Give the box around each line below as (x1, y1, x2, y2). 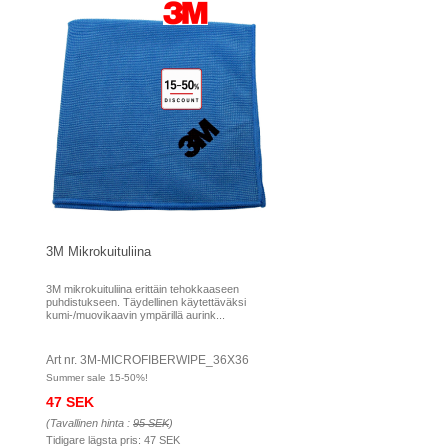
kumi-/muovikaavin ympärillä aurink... (46, 309, 225, 321)
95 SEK (133, 417, 169, 429)
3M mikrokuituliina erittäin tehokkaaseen (46, 283, 239, 295)
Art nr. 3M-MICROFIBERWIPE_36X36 (46, 353, 249, 367)
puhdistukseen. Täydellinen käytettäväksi (46, 296, 246, 308)
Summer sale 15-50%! (46, 372, 148, 383)
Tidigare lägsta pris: (46, 434, 144, 446)
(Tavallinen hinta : (46, 417, 133, 429)
